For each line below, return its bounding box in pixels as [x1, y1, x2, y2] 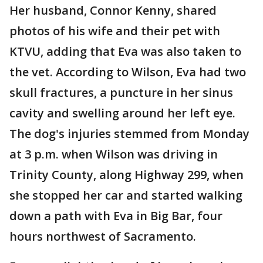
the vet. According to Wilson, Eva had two [9, 64, 246, 80]
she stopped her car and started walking [9, 187, 242, 203]
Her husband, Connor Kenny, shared [9, 2, 217, 18]
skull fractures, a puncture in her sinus [9, 85, 233, 100]
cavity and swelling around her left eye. [9, 105, 238, 121]
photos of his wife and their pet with [9, 23, 220, 39]
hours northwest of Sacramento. [9, 228, 199, 244]
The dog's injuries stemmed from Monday [9, 126, 249, 141]
